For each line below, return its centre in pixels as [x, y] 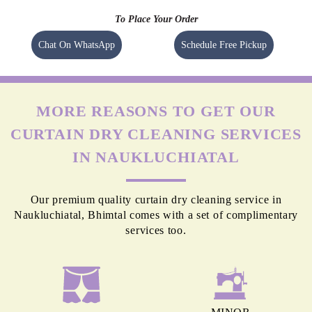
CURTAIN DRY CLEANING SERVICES [156, 134]
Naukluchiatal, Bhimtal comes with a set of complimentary [156, 215]
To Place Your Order [156, 19]
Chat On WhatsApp [76, 45]
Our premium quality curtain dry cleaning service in [156, 200]
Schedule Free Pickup [224, 45]
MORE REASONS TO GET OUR [156, 111]
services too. [156, 231]
